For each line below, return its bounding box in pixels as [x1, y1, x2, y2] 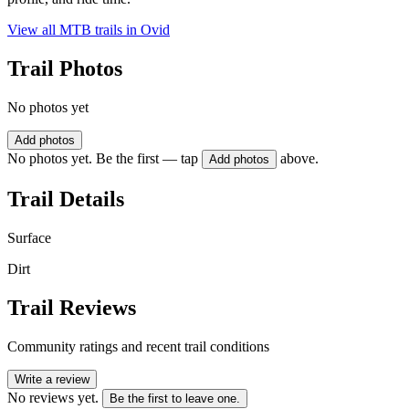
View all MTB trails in [7, 22, 141, 38]
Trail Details [7, 186, 124, 211]
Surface [7, 229, 51, 246]
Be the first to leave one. [110, 391, 240, 405]
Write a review [15, 372, 89, 386]
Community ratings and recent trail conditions [7, 338, 269, 354]
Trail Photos [7, 57, 122, 81]
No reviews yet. [7, 389, 99, 405]
